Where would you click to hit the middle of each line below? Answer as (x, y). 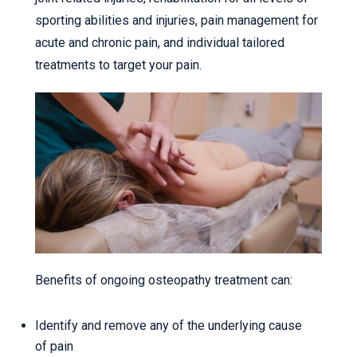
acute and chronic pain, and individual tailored (160, 43)
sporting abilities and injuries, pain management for (177, 20)
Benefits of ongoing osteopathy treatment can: (164, 280)
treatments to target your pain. (118, 65)
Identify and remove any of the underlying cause (169, 326)
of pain (54, 347)
